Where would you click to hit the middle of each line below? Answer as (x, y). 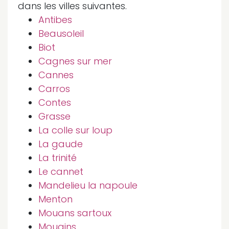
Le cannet (61, 171)
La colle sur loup (75, 130)
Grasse (54, 116)
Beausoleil (61, 33)
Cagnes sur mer (75, 61)
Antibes (55, 20)
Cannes (56, 75)
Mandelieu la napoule (88, 185)
